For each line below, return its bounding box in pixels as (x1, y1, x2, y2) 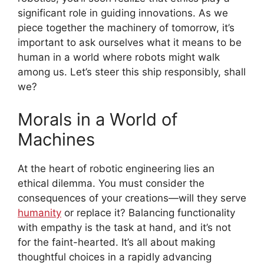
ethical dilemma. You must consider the (18, 177, 204, 189)
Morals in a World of (18, 108, 177, 130)
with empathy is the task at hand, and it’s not (18, 221, 231, 233)
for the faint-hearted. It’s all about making (18, 236, 215, 248)
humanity (18, 206, 61, 219)
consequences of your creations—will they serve (18, 192, 246, 204)
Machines (18, 128, 95, 150)
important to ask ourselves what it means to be (18, 37, 242, 49)
